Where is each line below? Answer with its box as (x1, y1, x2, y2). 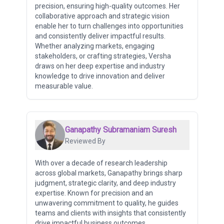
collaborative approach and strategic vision (34, 11, 169, 20)
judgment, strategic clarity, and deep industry (34, 178, 176, 187)
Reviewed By (64, 136, 105, 145)
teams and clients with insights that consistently (34, 208, 186, 217)
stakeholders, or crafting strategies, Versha (34, 51, 171, 60)
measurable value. (34, 81, 93, 90)
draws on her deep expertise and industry (34, 61, 165, 70)
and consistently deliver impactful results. (34, 31, 165, 40)
